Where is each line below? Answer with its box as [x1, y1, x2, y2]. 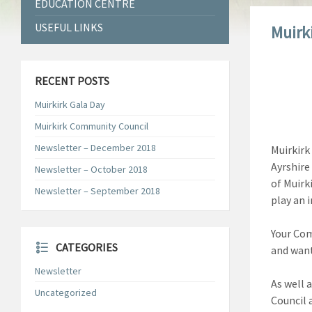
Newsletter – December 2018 [35, 141, 156, 154]
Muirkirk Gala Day [35, 98, 105, 111]
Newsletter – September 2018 [35, 185, 160, 197]
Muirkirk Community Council [35, 120, 148, 132]
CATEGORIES [56, 240, 118, 254]
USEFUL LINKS [35, 20, 103, 34]
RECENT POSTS [35, 74, 109, 88]
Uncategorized [35, 286, 97, 299]
